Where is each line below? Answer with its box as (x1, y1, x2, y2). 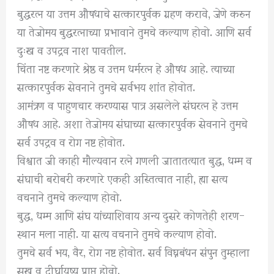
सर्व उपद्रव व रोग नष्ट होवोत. (17, 125, 125, 158)
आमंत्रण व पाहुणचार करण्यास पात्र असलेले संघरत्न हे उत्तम (17, 88, 239, 121)
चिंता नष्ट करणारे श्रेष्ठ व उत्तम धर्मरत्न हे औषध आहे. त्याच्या (17, 51, 235, 84)
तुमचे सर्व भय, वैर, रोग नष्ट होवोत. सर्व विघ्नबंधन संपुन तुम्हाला (17, 235, 250, 268)
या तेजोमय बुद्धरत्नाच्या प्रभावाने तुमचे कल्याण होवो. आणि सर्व (17, 15, 252, 48)
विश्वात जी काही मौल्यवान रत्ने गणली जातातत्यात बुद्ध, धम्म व (17, 143, 253, 176)
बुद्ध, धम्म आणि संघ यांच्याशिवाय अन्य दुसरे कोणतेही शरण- (17, 198, 245, 231)
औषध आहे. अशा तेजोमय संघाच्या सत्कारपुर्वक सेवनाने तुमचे (17, 106, 248, 139)
